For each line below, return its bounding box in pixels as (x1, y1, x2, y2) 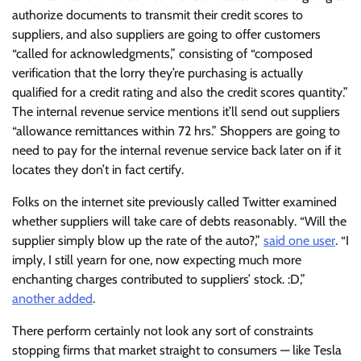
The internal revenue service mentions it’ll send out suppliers (12, 103, 340, 119)
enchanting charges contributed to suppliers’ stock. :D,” (12, 271, 305, 287)
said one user (263, 232, 335, 248)
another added (12, 290, 93, 306)
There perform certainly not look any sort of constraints (12, 322, 313, 338)
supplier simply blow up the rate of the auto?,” (12, 232, 263, 248)
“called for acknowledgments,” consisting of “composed (12, 45, 313, 61)
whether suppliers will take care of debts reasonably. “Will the (12, 213, 346, 229)
